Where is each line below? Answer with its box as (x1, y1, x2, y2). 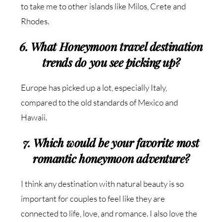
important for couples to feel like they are (21, 193, 166, 204)
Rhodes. (21, 16, 50, 27)
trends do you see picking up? (42, 55, 180, 70)
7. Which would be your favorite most (23, 135, 199, 151)
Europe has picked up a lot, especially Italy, (21, 82, 167, 93)
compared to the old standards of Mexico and (21, 97, 178, 108)
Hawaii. (21, 112, 48, 123)
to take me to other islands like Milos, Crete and (21, 1, 186, 12)
